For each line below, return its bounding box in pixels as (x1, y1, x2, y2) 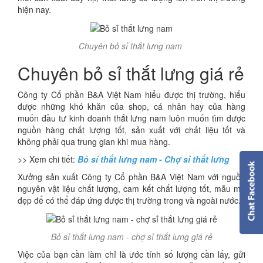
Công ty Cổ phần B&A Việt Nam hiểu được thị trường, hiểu (18, 88, 245, 100)
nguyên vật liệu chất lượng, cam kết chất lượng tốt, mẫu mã (18, 182, 245, 194)
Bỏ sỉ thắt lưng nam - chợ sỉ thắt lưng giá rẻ (50, 231, 213, 243)
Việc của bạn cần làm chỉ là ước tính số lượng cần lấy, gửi (18, 248, 245, 261)
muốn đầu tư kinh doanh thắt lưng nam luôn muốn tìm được (18, 112, 245, 124)
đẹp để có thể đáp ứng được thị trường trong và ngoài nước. (18, 194, 241, 206)
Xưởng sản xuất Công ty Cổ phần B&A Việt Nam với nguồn (18, 170, 245, 183)
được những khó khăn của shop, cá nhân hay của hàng (18, 100, 245, 112)
